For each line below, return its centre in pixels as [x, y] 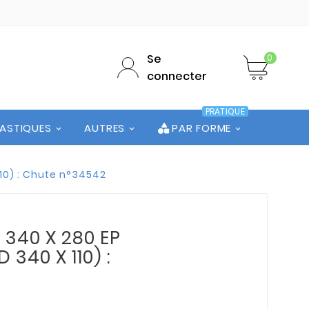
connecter [177, 76]
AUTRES [105, 128]
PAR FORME [201, 128]
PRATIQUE [225, 111]
